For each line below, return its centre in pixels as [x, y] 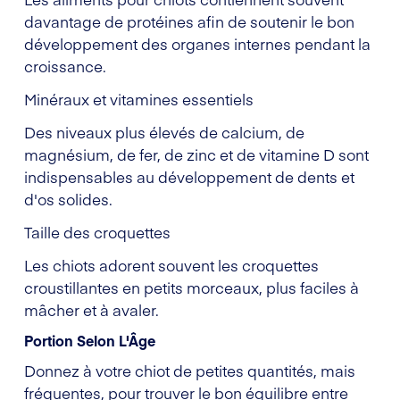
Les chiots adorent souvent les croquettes [171, 265]
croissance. [65, 66]
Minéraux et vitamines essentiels [139, 99]
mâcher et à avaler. [92, 309]
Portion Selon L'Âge [90, 340]
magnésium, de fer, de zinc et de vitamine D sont [196, 154]
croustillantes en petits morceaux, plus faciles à [192, 287]
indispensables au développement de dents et [189, 176]
